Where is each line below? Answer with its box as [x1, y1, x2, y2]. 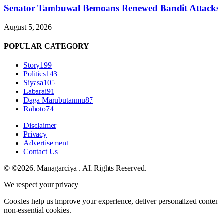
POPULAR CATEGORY [4, 42, 89, 51]
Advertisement [23, 139, 68, 147]
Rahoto [23, 105, 46, 113]
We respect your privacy [4, 181, 78, 189]
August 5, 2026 [4, 22, 52, 31]
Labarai [23, 87, 47, 96]
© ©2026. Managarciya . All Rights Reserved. [4, 164, 146, 173]
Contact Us [23, 147, 58, 156]
